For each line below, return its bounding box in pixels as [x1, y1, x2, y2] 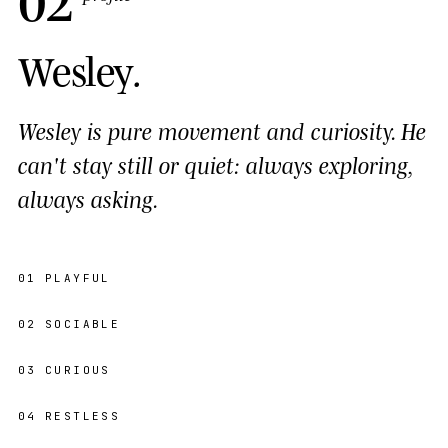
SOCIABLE [44, 316, 121, 331]
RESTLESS [44, 408, 121, 423]
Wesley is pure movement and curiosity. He [18, 114, 426, 145]
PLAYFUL [44, 270, 111, 285]
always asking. [18, 182, 159, 213]
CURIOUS [44, 362, 111, 377]
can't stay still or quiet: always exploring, [18, 148, 412, 179]
